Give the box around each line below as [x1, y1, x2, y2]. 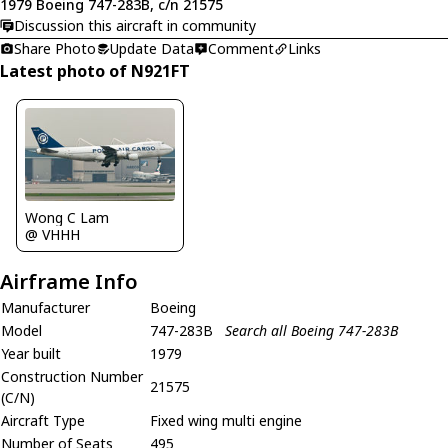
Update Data [110, 38, 194, 58]
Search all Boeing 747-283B [225, 321, 398, 341]
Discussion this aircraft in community [14, 16, 256, 35]
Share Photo [14, 38, 96, 58]
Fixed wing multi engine [150, 411, 302, 431]
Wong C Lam [25, 208, 109, 228]
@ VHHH [25, 225, 80, 245]
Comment [208, 38, 274, 58]
